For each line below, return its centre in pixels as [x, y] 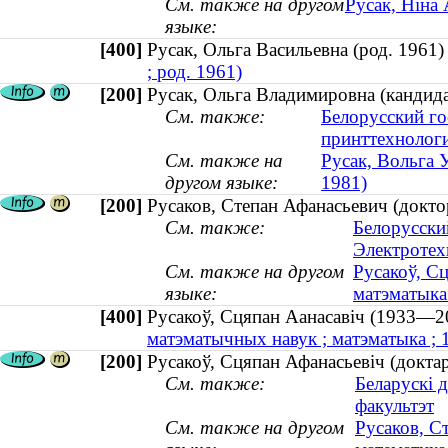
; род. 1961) [194, 72]
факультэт [394, 406]
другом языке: [221, 183]
